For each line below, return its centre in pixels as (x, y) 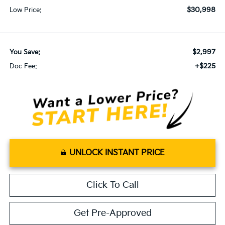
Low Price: (25, 10)
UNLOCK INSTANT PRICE (117, 153)
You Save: (25, 52)
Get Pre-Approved (113, 213)
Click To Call (113, 185)
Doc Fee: (23, 66)
